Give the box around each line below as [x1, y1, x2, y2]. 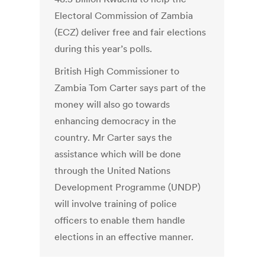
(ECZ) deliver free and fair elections [54, 26, 206, 38]
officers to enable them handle [54, 214, 186, 227]
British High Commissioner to [54, 65, 180, 77]
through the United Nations [54, 164, 171, 177]
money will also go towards [54, 98, 170, 111]
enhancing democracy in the [54, 115, 177, 127]
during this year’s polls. [54, 43, 153, 55]
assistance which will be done [54, 148, 182, 160]
